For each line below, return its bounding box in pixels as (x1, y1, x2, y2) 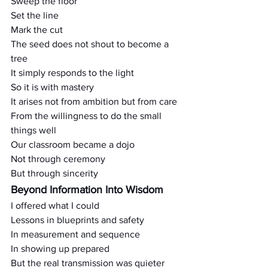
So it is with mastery (11, 82, 94, 92)
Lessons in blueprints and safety (11, 215, 144, 225)
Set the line (11, 10, 59, 20)
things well (11, 125, 56, 135)
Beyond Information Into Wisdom (11, 184, 163, 196)
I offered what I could (11, 200, 99, 211)
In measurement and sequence (11, 229, 140, 239)
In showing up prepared (11, 243, 109, 254)
